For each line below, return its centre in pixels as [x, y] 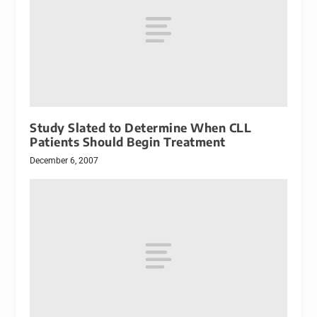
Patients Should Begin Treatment [128, 142]
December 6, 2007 [64, 160]
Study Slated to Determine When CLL [141, 127]
